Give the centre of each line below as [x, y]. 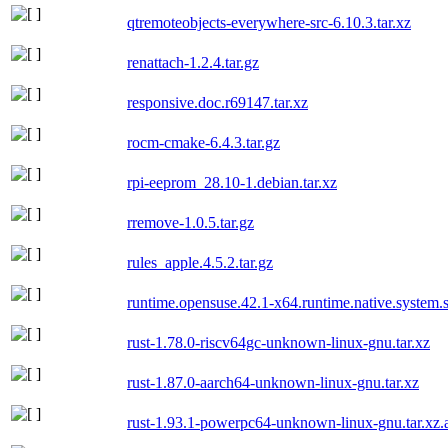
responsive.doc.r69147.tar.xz [217, 102]
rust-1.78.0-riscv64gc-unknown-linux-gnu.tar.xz [278, 342]
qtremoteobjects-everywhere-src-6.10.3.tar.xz [269, 22]
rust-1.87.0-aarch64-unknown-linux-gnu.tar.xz [273, 382]
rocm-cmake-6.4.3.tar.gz [203, 142]
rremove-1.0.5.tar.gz [190, 222]
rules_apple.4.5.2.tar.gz [200, 262]
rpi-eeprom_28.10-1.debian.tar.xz [232, 182]
